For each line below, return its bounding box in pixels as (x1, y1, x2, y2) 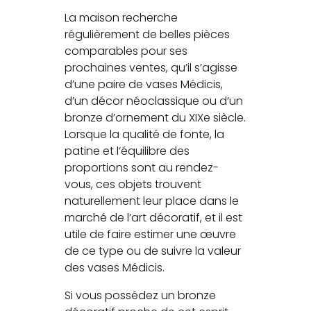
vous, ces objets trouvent (65, 176, 202, 193)
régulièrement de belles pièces (65, 26, 230, 43)
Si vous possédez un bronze (65, 287, 217, 304)
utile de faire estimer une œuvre (65, 226, 237, 243)
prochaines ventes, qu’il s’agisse (65, 60, 238, 76)
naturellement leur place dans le (65, 193, 239, 210)
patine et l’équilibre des (65, 143, 190, 160)
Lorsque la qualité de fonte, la (65, 126, 225, 143)
